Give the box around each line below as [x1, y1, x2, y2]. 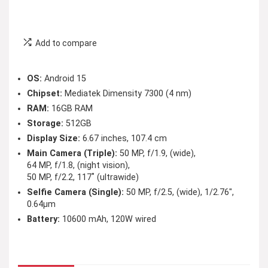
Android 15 [42, 74, 86, 84]
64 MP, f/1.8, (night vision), [27, 160, 130, 170]
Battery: [27, 214, 60, 224]
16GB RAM [49, 103, 93, 114]
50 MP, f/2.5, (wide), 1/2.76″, [124, 187, 234, 197]
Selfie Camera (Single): [27, 187, 124, 197]
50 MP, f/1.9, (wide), [117, 148, 196, 159]
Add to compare [35, 38, 97, 48]
